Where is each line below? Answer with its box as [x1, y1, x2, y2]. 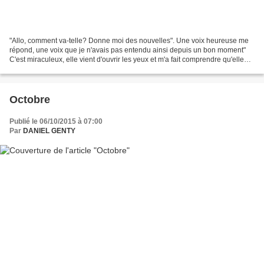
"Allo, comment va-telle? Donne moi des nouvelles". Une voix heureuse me [9, 36, 249, 45]
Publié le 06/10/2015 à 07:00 [9, 117, 103, 126]
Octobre [9, 93, 50, 105]
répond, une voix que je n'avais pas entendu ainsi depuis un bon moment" [9, 45, 246, 54]
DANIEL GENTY [23, 126, 75, 135]
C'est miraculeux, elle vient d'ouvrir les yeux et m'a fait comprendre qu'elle [9, 55, 244, 64]
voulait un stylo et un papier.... [9, 64, 104, 73]
